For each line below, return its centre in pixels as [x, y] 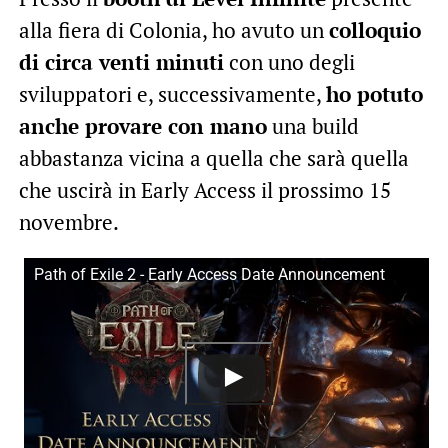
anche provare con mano [142, 125]
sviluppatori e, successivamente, [172, 93]
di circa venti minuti [121, 61]
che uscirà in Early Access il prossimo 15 [204, 189]
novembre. [68, 221]
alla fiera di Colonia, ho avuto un [173, 29]
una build [312, 125]
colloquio [374, 29]
